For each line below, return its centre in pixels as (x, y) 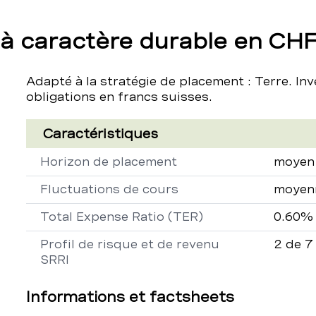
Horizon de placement (108, 162)
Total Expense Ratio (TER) (121, 217)
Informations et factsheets (130, 297)
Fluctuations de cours (109, 189)
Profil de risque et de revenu (129, 244)
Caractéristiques (100, 134)
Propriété (55, 156)
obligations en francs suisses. (119, 97)
